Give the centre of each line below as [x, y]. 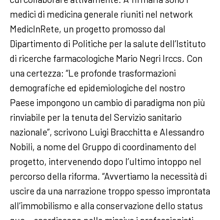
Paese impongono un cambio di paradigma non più [108, 102]
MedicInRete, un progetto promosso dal [88, 29]
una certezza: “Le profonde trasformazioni [93, 73]
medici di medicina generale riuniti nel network [101, 14]
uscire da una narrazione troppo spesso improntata [110, 191]
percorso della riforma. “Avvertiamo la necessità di [108, 176]
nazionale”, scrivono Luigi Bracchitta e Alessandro [107, 132]
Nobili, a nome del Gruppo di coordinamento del [103, 147]
